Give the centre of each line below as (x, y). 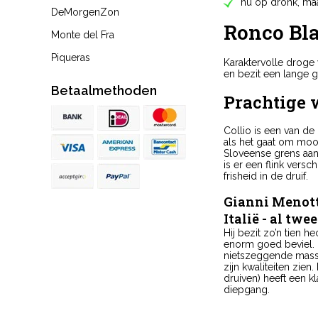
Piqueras (71, 57)
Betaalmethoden (104, 91)
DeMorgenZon (85, 12)
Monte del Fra (83, 35)
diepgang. (247, 289)
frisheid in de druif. (267, 176)
